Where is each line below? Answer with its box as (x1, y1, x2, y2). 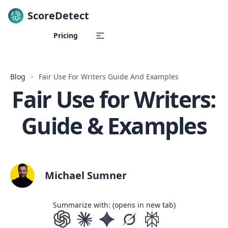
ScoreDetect (27, 9, 89, 22)
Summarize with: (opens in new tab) (52, 200, 176, 210)
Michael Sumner (45, 168, 127, 182)
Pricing (53, 31, 78, 40)
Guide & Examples (21, 110, 207, 141)
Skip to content (8, 27, 66, 39)
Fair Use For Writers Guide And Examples (39, 72, 179, 81)
